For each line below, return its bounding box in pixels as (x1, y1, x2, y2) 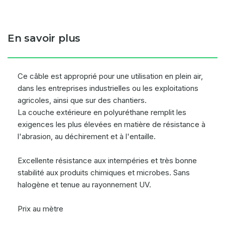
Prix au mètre (18, 204, 63, 213)
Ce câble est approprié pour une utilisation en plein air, (18, 71, 203, 81)
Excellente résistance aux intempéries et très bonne (18, 156, 197, 165)
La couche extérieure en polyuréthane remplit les (18, 107, 186, 117)
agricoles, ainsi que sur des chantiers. (18, 95, 147, 105)
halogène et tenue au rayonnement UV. (18, 180, 151, 189)
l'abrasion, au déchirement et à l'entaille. (18, 132, 156, 141)
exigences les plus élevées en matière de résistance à (18, 120, 205, 129)
